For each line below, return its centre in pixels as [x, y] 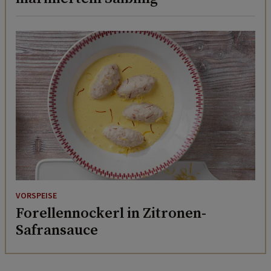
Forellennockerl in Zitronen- [111, 213]
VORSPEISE [36, 196]
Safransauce [57, 230]
